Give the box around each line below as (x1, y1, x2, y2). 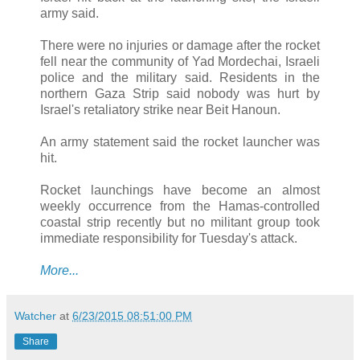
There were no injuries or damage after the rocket (40, 39, 320, 53)
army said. (40, 6, 99, 21)
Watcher (14, 309, 56, 323)
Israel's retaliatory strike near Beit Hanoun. (40, 103, 280, 117)
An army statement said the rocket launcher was (40, 135, 320, 149)
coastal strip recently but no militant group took (40, 215, 320, 230)
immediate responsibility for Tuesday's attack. (40, 231, 297, 246)
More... (40, 264, 79, 278)
